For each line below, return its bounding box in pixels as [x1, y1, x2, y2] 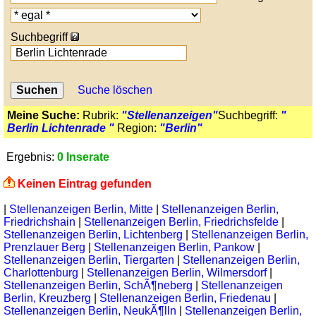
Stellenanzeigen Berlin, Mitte [9, 203, 153, 215]
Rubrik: [80, 109, 121, 121]
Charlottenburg [4, 267, 78, 279]
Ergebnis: [4, 151, 57, 163]
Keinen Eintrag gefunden [18, 178, 152, 190]
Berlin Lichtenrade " [7, 122, 114, 134]
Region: [114, 122, 159, 134]
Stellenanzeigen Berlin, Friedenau [99, 292, 271, 304]
